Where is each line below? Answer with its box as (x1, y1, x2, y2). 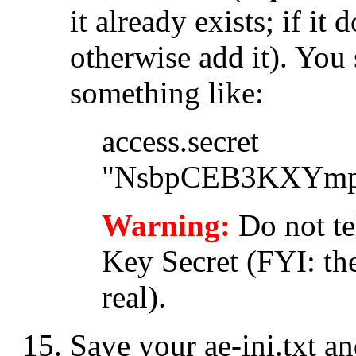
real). (102, 279, 166, 314)
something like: (70, 75, 264, 110)
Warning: (102, 207, 230, 242)
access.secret (102, 123, 259, 158)
